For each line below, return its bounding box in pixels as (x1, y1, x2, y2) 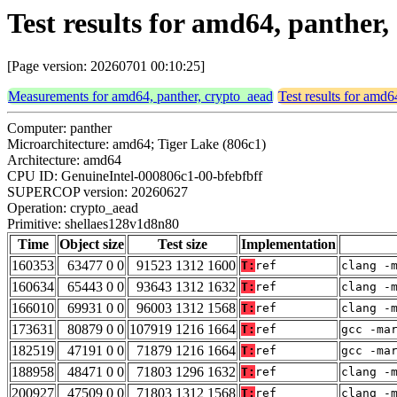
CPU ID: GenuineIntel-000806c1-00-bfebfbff (7, 168, 262, 184)
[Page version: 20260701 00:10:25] (7, 58, 205, 74)
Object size (59, 237, 124, 253)
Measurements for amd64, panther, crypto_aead (8, 89, 273, 105)
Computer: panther (7, 121, 112, 136)
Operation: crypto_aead (7, 200, 138, 216)
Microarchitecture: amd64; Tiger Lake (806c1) (7, 136, 266, 152)
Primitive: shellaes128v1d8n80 (7, 216, 179, 232)
